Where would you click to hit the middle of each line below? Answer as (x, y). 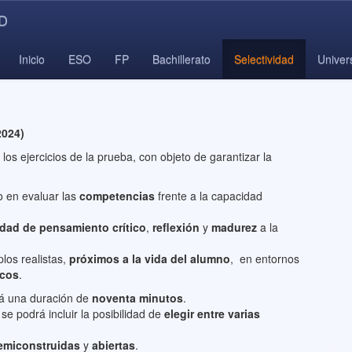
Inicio (32, 59)
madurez (236, 227)
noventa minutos (137, 298)
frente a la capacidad (210, 196)
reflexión (178, 227)
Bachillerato (181, 59)
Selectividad (264, 59)
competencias (119, 196)
